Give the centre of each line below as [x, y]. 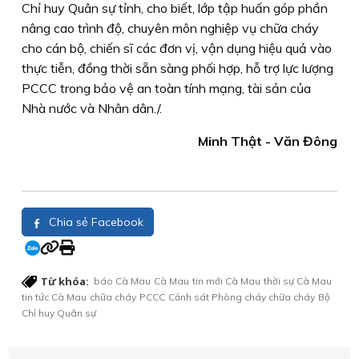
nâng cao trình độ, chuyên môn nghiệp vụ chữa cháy [170, 28]
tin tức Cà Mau [54, 297]
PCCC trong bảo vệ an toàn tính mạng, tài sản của [166, 89]
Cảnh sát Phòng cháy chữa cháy [242, 297]
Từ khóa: [65, 282]
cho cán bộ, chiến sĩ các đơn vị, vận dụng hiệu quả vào [177, 48]
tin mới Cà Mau [226, 281]
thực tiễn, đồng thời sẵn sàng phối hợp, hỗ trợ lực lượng [177, 69]
